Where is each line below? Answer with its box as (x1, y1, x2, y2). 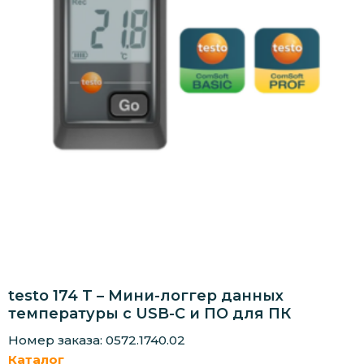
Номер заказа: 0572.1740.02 (8, 331, 185, 348)
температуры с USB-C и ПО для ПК (8, 304, 291, 323)
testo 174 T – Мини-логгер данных (8, 286, 284, 305)
